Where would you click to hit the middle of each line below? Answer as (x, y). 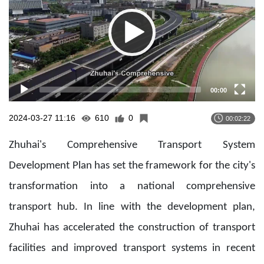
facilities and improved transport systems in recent (132, 249)
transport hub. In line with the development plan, (132, 207)
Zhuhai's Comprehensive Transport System (132, 146)
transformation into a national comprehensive (132, 187)
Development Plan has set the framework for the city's (132, 166)
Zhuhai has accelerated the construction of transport (132, 228)
